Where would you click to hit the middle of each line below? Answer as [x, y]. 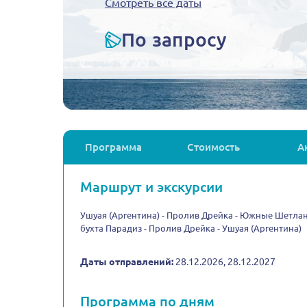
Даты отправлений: [127, 262]
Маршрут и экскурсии [151, 187]
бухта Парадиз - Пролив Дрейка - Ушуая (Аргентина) [191, 228]
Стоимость [213, 147]
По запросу [174, 39]
